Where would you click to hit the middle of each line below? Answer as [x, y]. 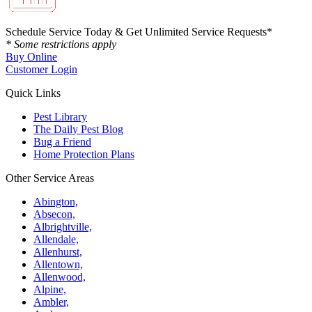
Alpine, [50, 289]
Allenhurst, [58, 251]
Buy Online [31, 56]
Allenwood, [60, 276]
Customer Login [41, 69]
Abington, [56, 201]
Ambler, [51, 302]
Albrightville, [63, 226]
